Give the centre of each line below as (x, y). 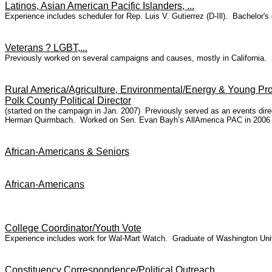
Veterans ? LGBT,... (46, 48)
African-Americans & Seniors (67, 151)
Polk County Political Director (68, 100)
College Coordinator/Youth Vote (73, 228)
